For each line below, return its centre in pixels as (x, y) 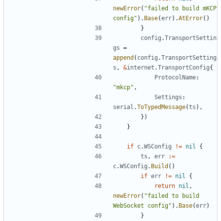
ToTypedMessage (161, 107)
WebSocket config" (142, 205)
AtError (191, 18)
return (165, 186)
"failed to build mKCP (180, 8)
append (123, 57)
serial (123, 107)
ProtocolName (175, 77)
